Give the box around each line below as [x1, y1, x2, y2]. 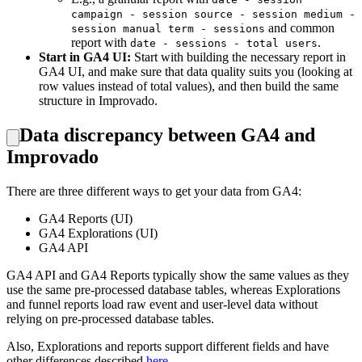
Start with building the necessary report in [131, 50, 346, 65]
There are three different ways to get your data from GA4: [6, 184, 301, 199]
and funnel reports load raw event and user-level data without [6, 297, 318, 312]
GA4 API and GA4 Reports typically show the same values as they [6, 268, 349, 283]
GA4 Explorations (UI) [39, 226, 158, 241]
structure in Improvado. [39, 94, 158, 108]
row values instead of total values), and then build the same [39, 79, 339, 94]
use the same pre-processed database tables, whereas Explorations [6, 283, 340, 297]
